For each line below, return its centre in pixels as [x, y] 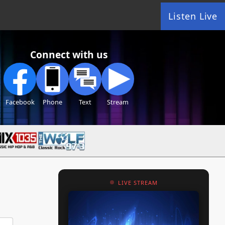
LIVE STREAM [138, 182]
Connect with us [69, 54]
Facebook [20, 102]
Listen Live [193, 16]
